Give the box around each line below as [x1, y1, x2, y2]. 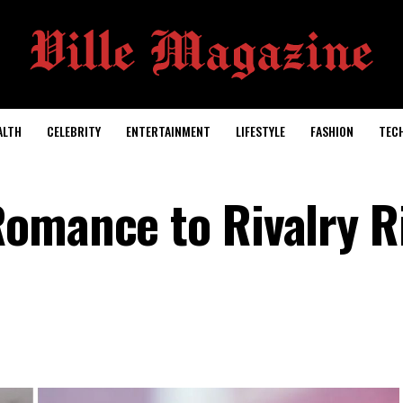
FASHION [309, 121, 354, 140]
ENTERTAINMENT [125, 121, 210, 140]
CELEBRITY [46, 121, 101, 140]
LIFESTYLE [235, 121, 285, 140]
